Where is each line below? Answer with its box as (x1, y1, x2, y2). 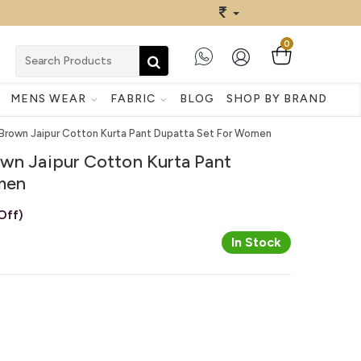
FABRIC (110, 91, 159, 106)
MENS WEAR (10, 91, 89, 106)
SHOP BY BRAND (226, 91, 327, 106)
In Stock (231, 234, 281, 250)
